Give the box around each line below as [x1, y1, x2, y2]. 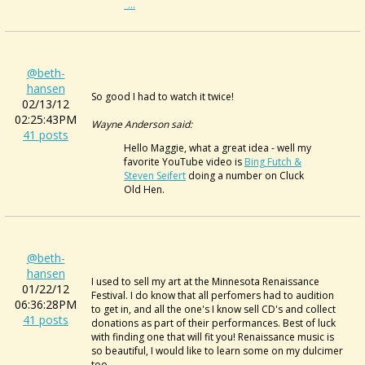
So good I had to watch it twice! [91, 90, 234, 103]
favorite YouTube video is [124, 155, 244, 169]
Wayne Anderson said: [91, 117, 192, 131]
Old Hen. [124, 182, 165, 196]
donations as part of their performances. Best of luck [91, 316, 336, 330]
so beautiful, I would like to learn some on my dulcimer [91, 344, 343, 358]
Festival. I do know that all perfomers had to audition [91, 288, 334, 302]
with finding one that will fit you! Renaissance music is [91, 330, 334, 344]
